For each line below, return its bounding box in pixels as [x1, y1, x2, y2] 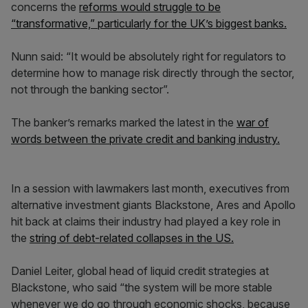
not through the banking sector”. [11, 82, 169, 96]
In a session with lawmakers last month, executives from [11, 181, 289, 195]
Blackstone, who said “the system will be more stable [11, 280, 272, 294]
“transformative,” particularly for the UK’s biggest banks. [11, 16, 287, 30]
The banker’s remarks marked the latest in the [11, 115, 236, 129]
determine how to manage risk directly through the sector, [11, 66, 294, 80]
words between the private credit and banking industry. [11, 132, 280, 146]
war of [236, 115, 269, 129]
